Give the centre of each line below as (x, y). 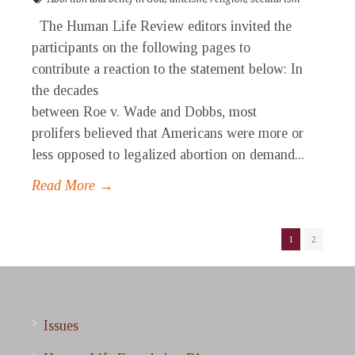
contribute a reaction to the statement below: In (167, 69)
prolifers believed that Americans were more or (168, 134)
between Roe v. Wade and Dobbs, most (144, 112)
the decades (65, 91)
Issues (61, 326)
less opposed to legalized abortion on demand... (168, 155)
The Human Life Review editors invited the (162, 27)
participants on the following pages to (141, 48)
